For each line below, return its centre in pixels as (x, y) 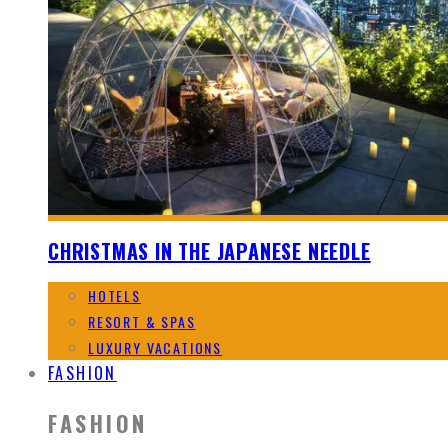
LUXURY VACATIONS (155, 347)
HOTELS (114, 295)
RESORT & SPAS (142, 321)
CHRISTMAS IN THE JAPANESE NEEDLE (209, 251)
